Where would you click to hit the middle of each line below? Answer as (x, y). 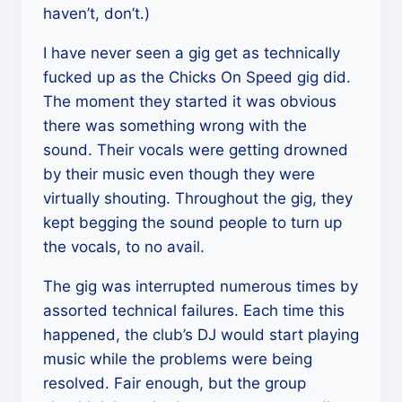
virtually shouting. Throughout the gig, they (198, 198)
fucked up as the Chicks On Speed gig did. (197, 77)
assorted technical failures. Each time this (194, 310)
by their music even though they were (179, 174)
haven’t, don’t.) (96, 13)
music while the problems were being (178, 358)
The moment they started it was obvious (190, 101)
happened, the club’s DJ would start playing (201, 334)
